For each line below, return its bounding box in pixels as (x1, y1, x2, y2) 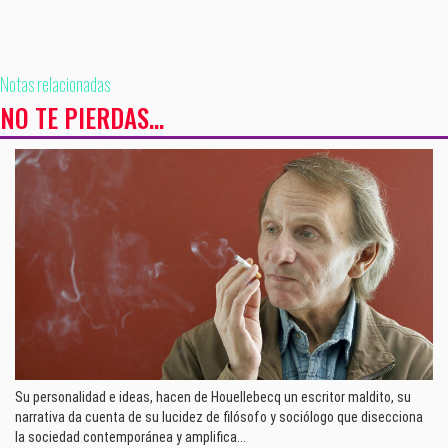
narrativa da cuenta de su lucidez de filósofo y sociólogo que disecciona (15, 408, 423, 425)
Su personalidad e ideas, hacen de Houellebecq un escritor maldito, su (15, 388, 411, 405)
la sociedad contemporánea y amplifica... (15, 428, 246, 445)
